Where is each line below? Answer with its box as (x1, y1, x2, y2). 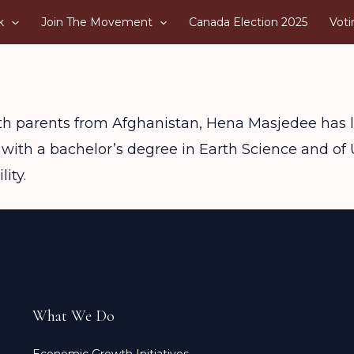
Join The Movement (40, 15, 153, 29)
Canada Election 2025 (189, 15, 307, 29)
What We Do (32, 307, 115, 326)
